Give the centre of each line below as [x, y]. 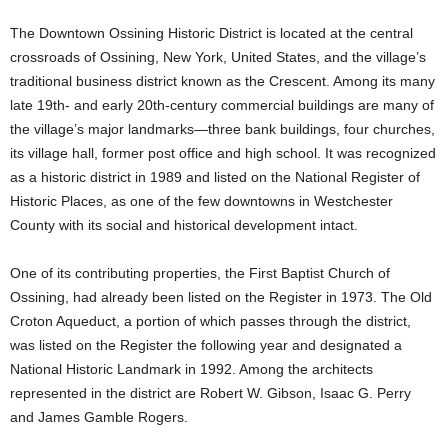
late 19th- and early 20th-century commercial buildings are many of [222, 104]
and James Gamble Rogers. [99, 416]
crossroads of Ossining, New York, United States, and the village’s [218, 56]
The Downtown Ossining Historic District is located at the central [211, 32]
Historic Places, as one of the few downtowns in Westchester [201, 200]
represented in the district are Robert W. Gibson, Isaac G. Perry [210, 392]
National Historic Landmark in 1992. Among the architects [191, 368]
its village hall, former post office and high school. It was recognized [223, 152]
